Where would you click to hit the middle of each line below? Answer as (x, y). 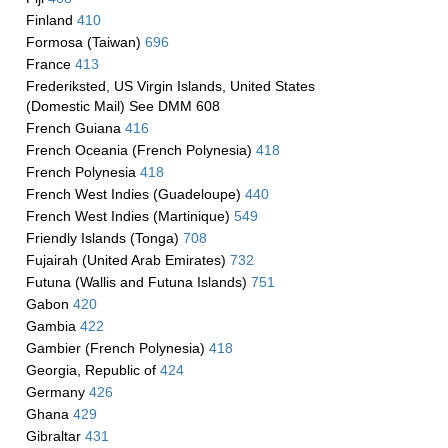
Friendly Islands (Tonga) (104, 238)
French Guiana (75, 128)
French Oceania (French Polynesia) (140, 150)
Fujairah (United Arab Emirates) (127, 260)
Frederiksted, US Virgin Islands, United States (170, 86)
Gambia (52, 326)
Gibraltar (55, 436)
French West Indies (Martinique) (129, 216)
